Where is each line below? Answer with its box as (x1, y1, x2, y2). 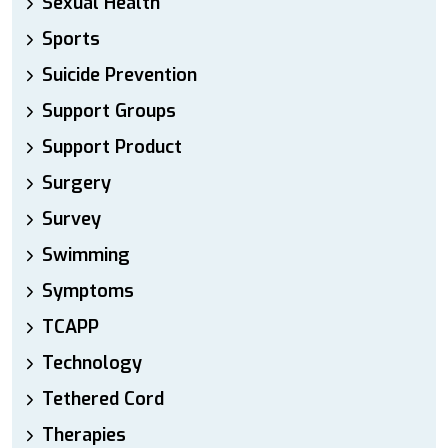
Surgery (42, 171, 111, 195)
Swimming (42, 243, 130, 267)
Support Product (42, 135, 182, 159)
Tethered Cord (42, 387, 164, 411)
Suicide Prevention (42, 63, 197, 87)
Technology (42, 351, 142, 375)
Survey (42, 207, 101, 231)
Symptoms (42, 279, 134, 303)
